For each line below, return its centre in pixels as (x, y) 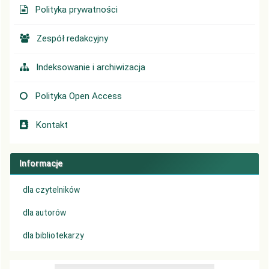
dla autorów (44, 212)
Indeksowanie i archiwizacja (91, 67)
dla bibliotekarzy (53, 235)
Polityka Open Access (78, 96)
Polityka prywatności (76, 9)
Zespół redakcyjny (72, 38)
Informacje (41, 163)
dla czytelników (51, 189)
